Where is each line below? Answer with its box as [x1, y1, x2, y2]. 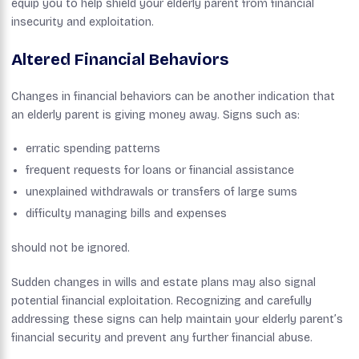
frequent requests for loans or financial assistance [26, 163, 294, 177]
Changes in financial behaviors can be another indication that [11, 89, 335, 103]
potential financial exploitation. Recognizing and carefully [11, 293, 312, 308]
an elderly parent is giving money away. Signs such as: [11, 107, 300, 122]
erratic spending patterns [26, 141, 160, 155]
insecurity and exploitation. [11, 14, 154, 29]
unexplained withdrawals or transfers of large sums [26, 184, 297, 199]
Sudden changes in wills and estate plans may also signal [11, 275, 316, 289]
